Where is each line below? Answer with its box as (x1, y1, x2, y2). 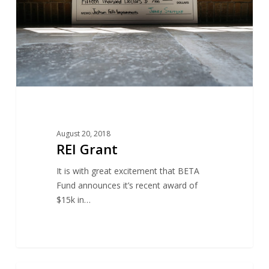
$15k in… (56, 193, 91, 205)
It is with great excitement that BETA (56, 165, 199, 177)
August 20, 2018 (56, 128, 110, 139)
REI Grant (56, 139, 118, 158)
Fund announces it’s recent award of (56, 179, 198, 191)
